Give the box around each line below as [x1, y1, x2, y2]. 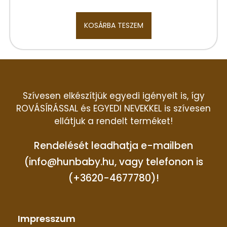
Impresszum [18, 212, 75, 225]
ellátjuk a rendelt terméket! [54, 115, 173, 128]
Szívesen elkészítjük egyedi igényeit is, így [22, 90, 205, 102]
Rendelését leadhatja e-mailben [34, 139, 193, 153]
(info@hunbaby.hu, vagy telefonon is [24, 155, 203, 169]
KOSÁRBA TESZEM [84, 20, 143, 31]
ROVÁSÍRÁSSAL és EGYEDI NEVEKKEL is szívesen [16, 102, 211, 115]
